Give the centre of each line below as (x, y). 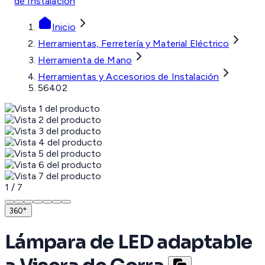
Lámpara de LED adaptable (129, 242)
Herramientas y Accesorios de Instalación (129, 77)
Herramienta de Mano (85, 60)
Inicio (64, 27)
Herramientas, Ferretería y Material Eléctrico (134, 44)
